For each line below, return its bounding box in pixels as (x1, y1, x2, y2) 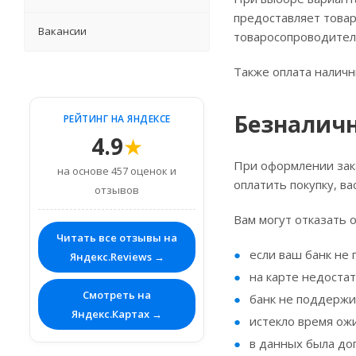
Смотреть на (83, 288, 151, 302)
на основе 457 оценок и (57, 164, 176, 178)
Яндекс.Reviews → (69, 250, 164, 264)
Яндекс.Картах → (72, 307, 162, 321)
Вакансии (38, 24, 87, 38)
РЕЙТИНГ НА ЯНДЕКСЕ (63, 112, 171, 126)
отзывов (95, 183, 139, 197)
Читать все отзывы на (56, 230, 177, 245)
